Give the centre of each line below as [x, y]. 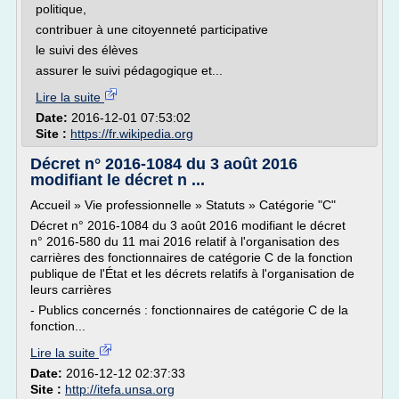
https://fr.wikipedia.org [132, 134]
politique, [61, 9]
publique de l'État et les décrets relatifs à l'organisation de [192, 273]
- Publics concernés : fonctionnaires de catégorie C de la [189, 310]
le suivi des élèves [87, 50]
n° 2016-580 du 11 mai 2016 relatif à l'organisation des [185, 241]
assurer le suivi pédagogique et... [129, 70]
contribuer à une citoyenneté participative [152, 29]
